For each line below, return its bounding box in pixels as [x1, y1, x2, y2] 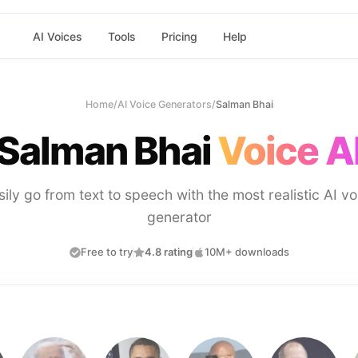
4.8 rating [144, 245, 193, 258]
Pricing [161, 29, 197, 43]
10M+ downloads [204, 245, 289, 258]
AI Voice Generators [117, 98, 212, 110]
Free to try [80, 245, 133, 258]
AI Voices [32, 29, 82, 43]
